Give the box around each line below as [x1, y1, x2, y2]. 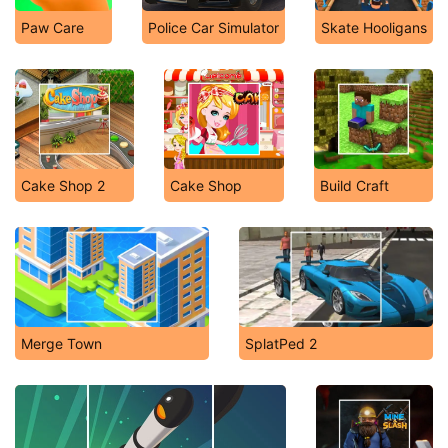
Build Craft [319, 177, 389, 194]
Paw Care [21, 19, 84, 36]
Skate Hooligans [321, 19, 427, 36]
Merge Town [21, 335, 102, 352]
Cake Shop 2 [21, 177, 105, 194]
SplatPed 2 [245, 335, 317, 352]
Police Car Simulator [148, 19, 279, 36]
